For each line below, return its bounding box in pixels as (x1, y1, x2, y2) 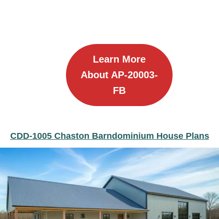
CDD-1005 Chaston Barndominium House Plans (10, 131, 209, 141)
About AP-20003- (81, 69, 158, 81)
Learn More (93, 54, 146, 65)
